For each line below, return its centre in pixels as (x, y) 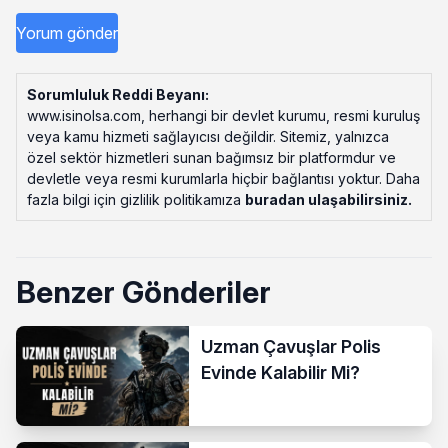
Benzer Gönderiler (143, 292)
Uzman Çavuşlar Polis (291, 347)
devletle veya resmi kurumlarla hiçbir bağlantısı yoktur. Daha (223, 179)
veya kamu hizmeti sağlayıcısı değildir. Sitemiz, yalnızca (208, 137)
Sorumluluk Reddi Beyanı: (118, 95)
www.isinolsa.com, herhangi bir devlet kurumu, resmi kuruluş (223, 116)
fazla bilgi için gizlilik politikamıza (136, 200)
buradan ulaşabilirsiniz (326, 200)
